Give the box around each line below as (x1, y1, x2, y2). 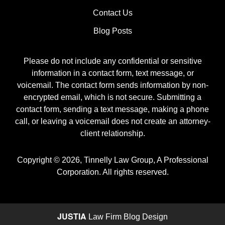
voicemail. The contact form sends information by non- (17, 81, 208, 90)
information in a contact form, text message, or (31, 69, 194, 78)
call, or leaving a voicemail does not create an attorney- (15, 117, 210, 126)
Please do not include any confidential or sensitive (23, 57, 202, 66)
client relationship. (80, 129, 145, 138)
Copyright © (17, 155, 60, 164)
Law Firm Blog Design (86, 212, 168, 221)
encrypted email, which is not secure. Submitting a (24, 93, 201, 102)
